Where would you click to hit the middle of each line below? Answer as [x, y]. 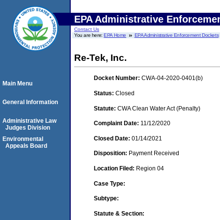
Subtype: [106, 199]
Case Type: [110, 183]
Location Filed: [115, 168]
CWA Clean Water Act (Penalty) [159, 108]
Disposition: [111, 153]
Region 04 [150, 168]
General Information [30, 102]
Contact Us [87, 29]
